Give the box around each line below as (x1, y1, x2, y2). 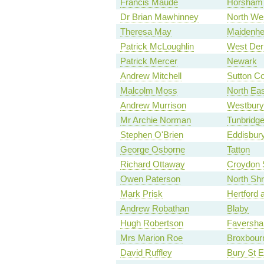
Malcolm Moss (120, 85, 177, 96)
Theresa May (120, 27, 171, 37)
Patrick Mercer (120, 56, 177, 67)
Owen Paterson (120, 174, 180, 184)
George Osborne (120, 144, 185, 155)
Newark (226, 56, 257, 67)
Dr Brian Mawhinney (120, 12, 199, 22)
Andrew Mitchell (120, 71, 181, 81)
